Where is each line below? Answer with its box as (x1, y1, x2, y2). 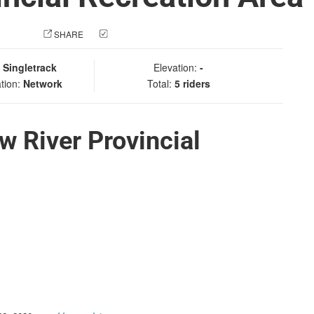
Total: (146, 76, 175, 90)
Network (22, 76, 62, 90)
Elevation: (153, 60, 200, 74)
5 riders (174, 76, 210, 90)
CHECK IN (110, 28, 151, 40)
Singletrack (3, 60, 57, 74)
